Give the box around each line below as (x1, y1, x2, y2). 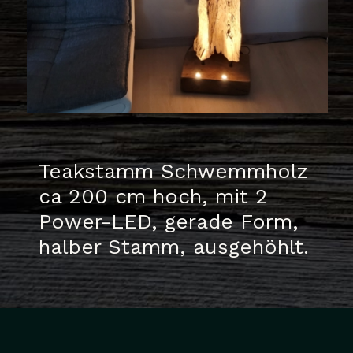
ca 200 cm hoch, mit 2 (39, 184, 268, 208)
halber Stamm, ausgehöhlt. (39, 234, 309, 258)
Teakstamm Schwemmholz (39, 158, 308, 183)
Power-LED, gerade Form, (39, 209, 299, 233)
